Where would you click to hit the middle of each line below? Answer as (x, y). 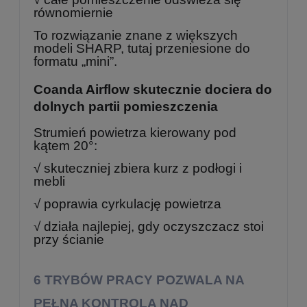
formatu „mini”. (75, 61)
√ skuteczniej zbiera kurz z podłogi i (138, 168)
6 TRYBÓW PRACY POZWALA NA (139, 280)
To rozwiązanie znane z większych (136, 35)
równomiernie (73, 12)
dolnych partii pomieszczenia (126, 107)
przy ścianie (69, 239)
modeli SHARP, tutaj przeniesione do (142, 48)
